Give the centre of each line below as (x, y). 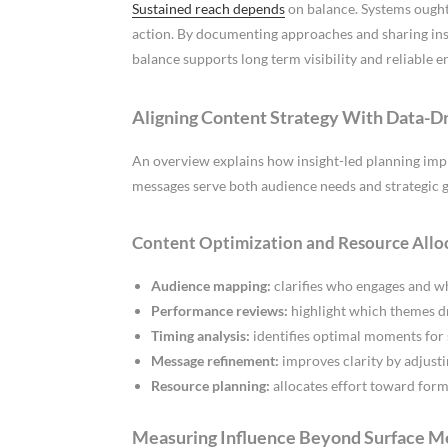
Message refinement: (214, 361)
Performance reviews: (219, 311)
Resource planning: (210, 386)
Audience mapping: (210, 286)
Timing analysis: (200, 336)
